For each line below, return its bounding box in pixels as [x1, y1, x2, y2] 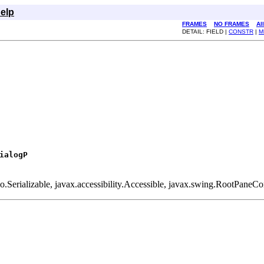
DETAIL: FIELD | [182, 28, 229, 35]
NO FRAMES [214, 21, 249, 27]
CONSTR [229, 28, 253, 35]
